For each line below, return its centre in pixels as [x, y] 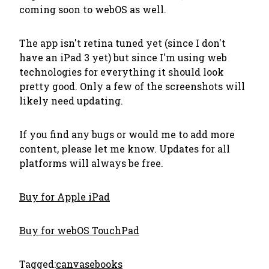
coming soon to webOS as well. [93, 9]
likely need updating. [71, 101]
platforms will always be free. [91, 163]
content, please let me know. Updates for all [125, 149]
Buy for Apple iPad [65, 197]
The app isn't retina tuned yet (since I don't [122, 43]
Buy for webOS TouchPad [79, 230]
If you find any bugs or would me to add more [127, 134]
